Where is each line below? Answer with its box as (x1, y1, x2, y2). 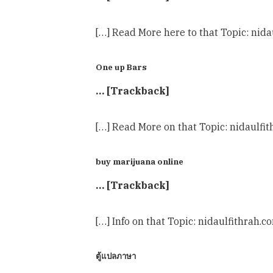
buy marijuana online (96, 155, 183, 167)
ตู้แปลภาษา (96, 250, 136, 261)
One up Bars (96, 61, 147, 73)
